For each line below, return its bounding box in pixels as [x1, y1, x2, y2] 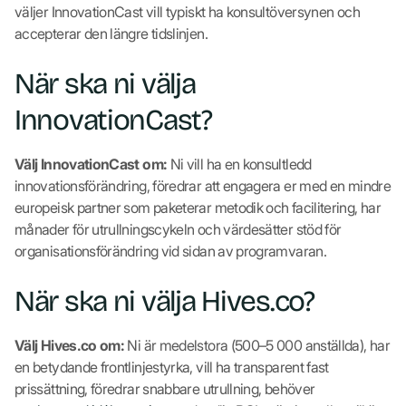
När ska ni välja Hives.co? [14, 283, 314, 319]
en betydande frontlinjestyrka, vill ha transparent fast [14, 357, 329, 376]
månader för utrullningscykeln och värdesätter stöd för [14, 219, 342, 238]
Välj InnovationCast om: [14, 154, 168, 173]
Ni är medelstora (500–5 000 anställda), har [124, 335, 390, 354]
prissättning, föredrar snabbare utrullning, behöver [14, 379, 315, 398]
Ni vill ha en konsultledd [167, 154, 312, 173]
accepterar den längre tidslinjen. [14, 24, 208, 43]
